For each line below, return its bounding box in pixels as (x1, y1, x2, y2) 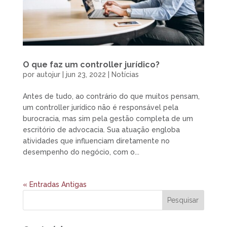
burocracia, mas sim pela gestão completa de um (22, 115, 193, 123)
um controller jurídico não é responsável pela (22, 103, 178, 112)
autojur (36, 70, 60, 79)
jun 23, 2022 (65, 70, 106, 79)
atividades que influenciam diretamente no (22, 137, 170, 145)
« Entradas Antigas (22, 180, 87, 189)
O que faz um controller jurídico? (22, 60, 160, 70)
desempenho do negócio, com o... (22, 148, 139, 157)
